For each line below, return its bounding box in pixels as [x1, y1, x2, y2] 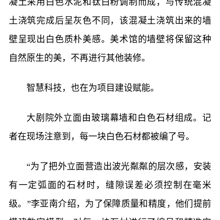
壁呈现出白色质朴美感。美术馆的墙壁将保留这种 [8, 34, 212, 44]
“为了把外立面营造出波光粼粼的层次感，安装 [26, 161, 212, 171]
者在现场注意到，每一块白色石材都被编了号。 [8, 131, 194, 141]
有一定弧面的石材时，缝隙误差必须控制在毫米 [8, 180, 212, 190]
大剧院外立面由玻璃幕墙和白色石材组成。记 [26, 112, 212, 123]
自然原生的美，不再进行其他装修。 [8, 53, 150, 63]
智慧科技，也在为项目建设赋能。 [26, 82, 159, 93]
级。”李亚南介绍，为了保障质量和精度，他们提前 [8, 198, 212, 209]
